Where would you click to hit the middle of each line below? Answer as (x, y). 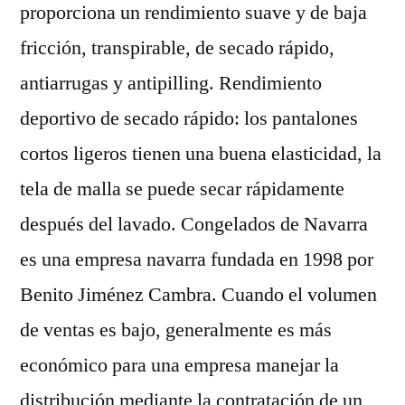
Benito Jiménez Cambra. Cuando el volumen (198, 295)
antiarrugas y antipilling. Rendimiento (171, 83)
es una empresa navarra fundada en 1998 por (197, 259)
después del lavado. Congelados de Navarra (194, 224)
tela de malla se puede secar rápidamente (182, 189)
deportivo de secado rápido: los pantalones (189, 118)
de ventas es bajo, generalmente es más (176, 330)
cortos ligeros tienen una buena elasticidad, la (201, 154)
